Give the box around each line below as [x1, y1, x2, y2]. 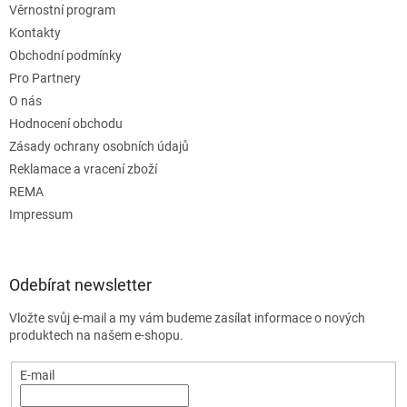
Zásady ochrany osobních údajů [9, 138, 189, 154]
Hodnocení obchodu [9, 115, 123, 131]
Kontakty [9, 25, 61, 40]
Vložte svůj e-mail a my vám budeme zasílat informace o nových [9, 310, 365, 325]
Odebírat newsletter [9, 274, 152, 294]
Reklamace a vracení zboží [9, 161, 157, 176]
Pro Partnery [9, 70, 81, 85]
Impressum [9, 206, 73, 222]
